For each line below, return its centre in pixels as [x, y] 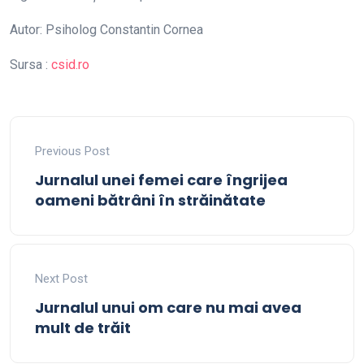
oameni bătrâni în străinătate [150, 200]
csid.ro [70, 65]
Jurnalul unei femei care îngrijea [161, 180]
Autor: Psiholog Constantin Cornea [106, 30]
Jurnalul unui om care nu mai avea [168, 308]
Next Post [61, 279]
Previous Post [72, 151]
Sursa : [30, 65]
